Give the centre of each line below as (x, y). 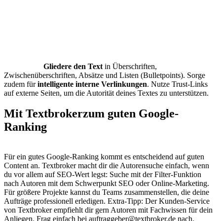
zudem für (21, 84)
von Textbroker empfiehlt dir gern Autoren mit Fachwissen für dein (108, 210)
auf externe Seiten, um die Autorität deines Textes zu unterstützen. (106, 93)
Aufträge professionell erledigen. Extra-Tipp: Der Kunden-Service (107, 201)
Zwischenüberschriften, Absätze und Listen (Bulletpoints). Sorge (105, 75)
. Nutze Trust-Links (177, 84)
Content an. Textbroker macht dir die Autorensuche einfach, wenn (107, 166)
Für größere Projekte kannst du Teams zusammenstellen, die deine (107, 192)
